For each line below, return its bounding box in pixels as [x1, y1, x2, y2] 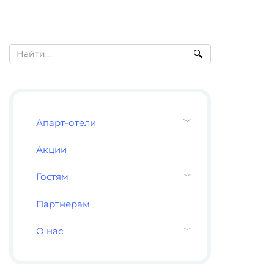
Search [9, 42, 38, 54]
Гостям [35, 171, 68, 183]
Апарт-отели [35, 117, 96, 129]
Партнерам [35, 198, 90, 210]
